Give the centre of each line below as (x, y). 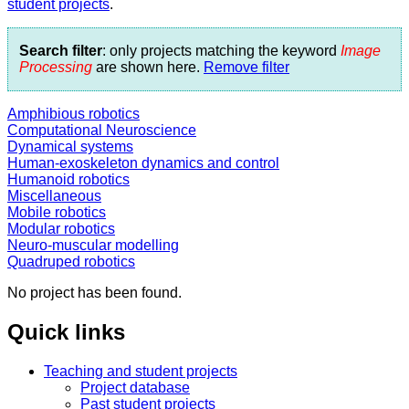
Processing (56, 67)
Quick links (66, 331)
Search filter (61, 50)
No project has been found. (94, 292)
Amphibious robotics (73, 113)
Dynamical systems (70, 146)
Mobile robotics (57, 212)
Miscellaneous (54, 195)
